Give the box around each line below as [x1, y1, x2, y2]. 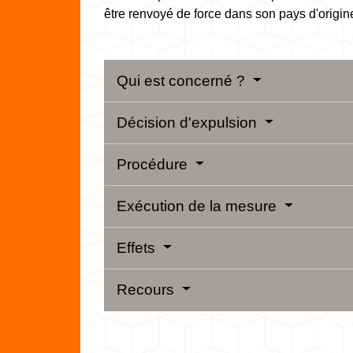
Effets [117, 240, 159, 257]
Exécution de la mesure [117, 198, 281, 215]
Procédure [117, 156, 191, 173]
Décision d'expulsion [117, 114, 261, 132]
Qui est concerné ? [117, 72, 249, 90]
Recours [117, 281, 178, 299]
